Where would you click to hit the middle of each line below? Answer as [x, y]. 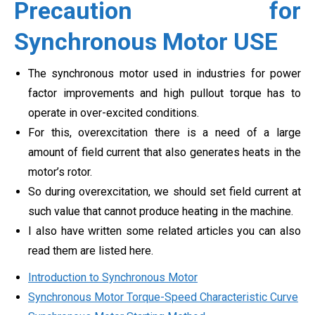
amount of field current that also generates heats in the [165, 152]
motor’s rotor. [60, 172]
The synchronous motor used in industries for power [165, 73]
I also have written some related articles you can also [165, 231]
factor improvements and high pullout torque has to [165, 93]
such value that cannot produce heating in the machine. [161, 211]
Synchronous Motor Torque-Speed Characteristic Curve [163, 297]
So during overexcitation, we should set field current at [165, 191]
